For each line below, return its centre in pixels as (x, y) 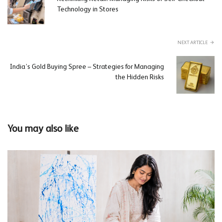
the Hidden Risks (140, 78)
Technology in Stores (87, 9)
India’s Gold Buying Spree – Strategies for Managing (87, 67)
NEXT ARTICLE (193, 42)
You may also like (43, 130)
